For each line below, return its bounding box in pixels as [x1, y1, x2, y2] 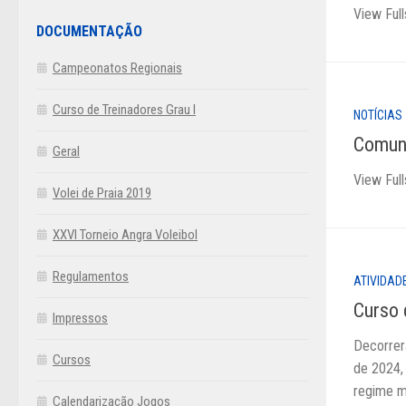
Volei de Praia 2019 [53, 184, 151, 201]
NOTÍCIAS [353, 107, 402, 122]
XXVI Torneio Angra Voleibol [53, 226, 198, 243]
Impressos [53, 309, 108, 326]
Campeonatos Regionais [53, 59, 182, 76]
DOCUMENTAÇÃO [36, 22, 142, 40]
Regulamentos [53, 267, 129, 285]
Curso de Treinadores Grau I [53, 101, 196, 118]
